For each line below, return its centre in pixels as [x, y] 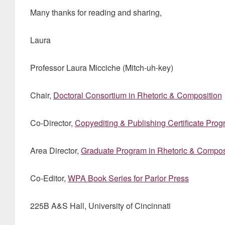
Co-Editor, [49, 178]
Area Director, [55, 150]
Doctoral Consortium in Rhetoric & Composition [138, 95]
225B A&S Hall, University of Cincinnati [100, 206]
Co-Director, [52, 123]
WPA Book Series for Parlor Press [128, 178]
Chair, [42, 95]
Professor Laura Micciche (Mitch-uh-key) [102, 68]
